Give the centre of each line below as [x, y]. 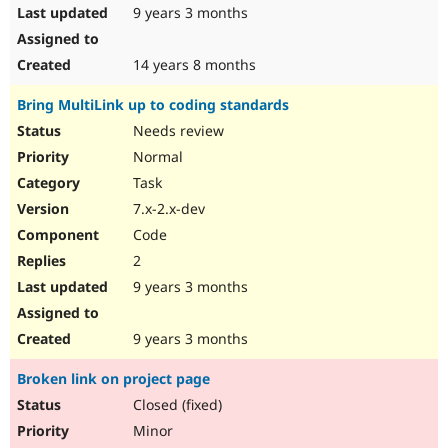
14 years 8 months [192, 65]
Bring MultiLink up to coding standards [153, 105]
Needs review [176, 131]
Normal [156, 157]
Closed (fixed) [175, 405]
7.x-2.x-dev [167, 209]
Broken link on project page [113, 379]
